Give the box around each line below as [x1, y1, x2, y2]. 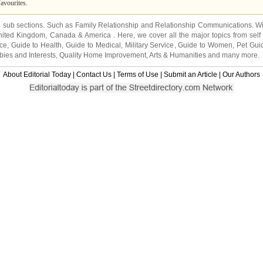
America [84, 31, 111, 39]
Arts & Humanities [149, 51, 206, 59]
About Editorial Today [3, 70, 71, 79]
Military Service [124, 41, 174, 49]
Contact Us [76, 70, 112, 79]
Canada [49, 31, 76, 39]
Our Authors [222, 70, 260, 79]
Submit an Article [164, 70, 217, 79]
